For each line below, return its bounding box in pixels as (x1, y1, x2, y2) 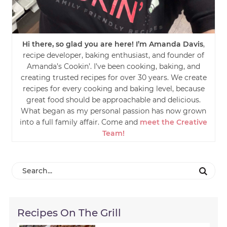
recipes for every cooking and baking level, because (22, 84, 205, 93)
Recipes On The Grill (17, 207, 122, 219)
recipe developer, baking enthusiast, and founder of (23, 50, 204, 60)
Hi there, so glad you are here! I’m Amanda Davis (22, 39, 203, 49)
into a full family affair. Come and (20, 117, 140, 127)
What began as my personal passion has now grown (21, 106, 206, 116)
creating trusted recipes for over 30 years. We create (20, 72, 207, 82)
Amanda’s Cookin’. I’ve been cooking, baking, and (27, 61, 200, 71)
